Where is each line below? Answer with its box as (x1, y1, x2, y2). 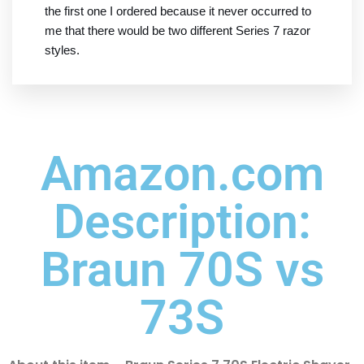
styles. (45, 43, 80, 58)
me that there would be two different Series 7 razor (45, 24, 310, 38)
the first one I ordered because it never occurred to (45, 4, 311, 19)
